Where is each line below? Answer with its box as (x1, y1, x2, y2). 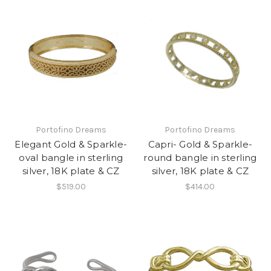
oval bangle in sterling (19, 152, 123, 164)
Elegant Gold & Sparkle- (15, 139, 128, 151)
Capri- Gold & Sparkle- (148, 139, 252, 151)
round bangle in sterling (143, 152, 257, 164)
